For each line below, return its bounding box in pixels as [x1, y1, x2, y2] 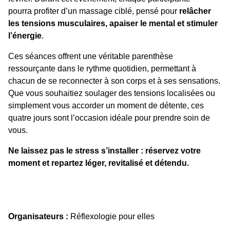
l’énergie [8, 31, 42, 40]
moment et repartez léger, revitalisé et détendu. [8, 159, 189, 167]
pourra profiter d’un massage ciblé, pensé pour [8, 7, 179, 15]
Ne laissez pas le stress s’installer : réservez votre [8, 146, 201, 155]
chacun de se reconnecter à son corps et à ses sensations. [8, 76, 220, 85]
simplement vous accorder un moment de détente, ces [8, 101, 204, 110]
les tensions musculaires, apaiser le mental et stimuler [8, 19, 218, 28]
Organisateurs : [8, 212, 68, 221]
